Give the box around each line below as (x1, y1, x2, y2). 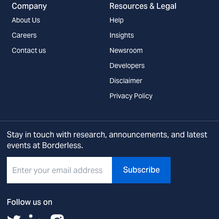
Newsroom (109, 46, 143, 55)
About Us (12, 16, 40, 24)
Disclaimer (109, 76, 142, 85)
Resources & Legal (109, 1, 176, 11)
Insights (109, 31, 134, 40)
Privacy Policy (109, 91, 153, 100)
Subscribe (123, 165, 160, 175)
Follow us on (7, 197, 52, 207)
